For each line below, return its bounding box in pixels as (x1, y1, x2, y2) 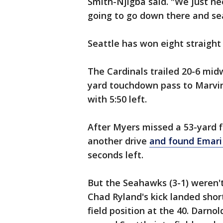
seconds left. (88, 149, 143, 161)
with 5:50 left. (88, 93, 147, 106)
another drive (88, 135, 149, 147)
